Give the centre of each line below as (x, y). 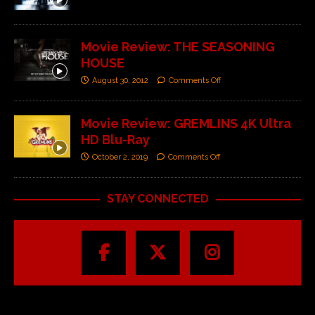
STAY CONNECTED (157, 199)
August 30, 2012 (120, 81)
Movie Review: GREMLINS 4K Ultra (186, 124)
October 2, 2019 (120, 157)
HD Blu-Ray (115, 140)
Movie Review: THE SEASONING (178, 47)
